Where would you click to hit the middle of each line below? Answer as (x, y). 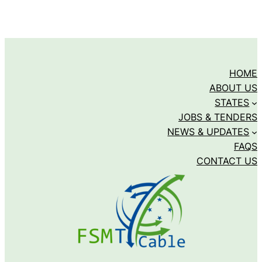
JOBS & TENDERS (218, 117)
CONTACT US (227, 161)
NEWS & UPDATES (208, 132)
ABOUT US (233, 88)
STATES (232, 103)
